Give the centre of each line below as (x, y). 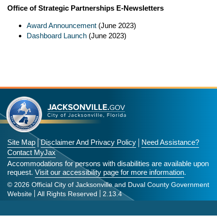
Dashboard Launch (57, 36)
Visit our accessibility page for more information (109, 172)
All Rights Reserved (67, 194)
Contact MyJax (31, 153)
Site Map (21, 142)
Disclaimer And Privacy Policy (88, 142)
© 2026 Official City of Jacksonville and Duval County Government (108, 185)
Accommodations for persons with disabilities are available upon (108, 164)
